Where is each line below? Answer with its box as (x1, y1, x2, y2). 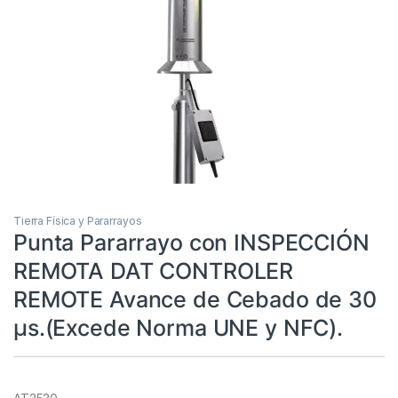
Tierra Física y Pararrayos (13, 213, 142, 227)
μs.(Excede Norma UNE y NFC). (13, 314, 344, 341)
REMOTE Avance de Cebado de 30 (13, 285, 377, 313)
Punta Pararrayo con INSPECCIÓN (13, 228, 370, 256)
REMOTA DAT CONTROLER (13, 257, 294, 284)
